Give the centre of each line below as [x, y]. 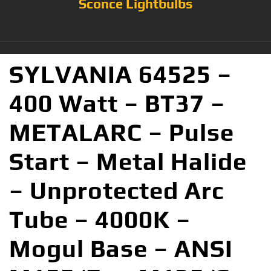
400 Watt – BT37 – [117, 103]
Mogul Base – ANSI [121, 248]
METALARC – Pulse [122, 132]
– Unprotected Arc [116, 190]
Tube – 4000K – [100, 219]
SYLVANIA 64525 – [120, 74]
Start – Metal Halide [128, 161]
